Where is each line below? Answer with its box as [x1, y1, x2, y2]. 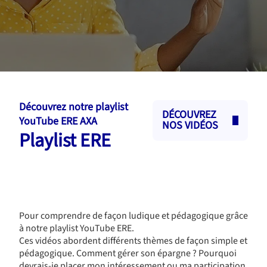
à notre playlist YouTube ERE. [19, 222, 134, 235]
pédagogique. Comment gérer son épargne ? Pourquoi [19, 247, 237, 260]
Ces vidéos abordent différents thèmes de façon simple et [19, 234, 247, 247]
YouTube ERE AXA [19, 114, 97, 129]
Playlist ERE [19, 127, 111, 154]
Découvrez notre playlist [19, 100, 128, 114]
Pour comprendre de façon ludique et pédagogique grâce [19, 209, 248, 222]
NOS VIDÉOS [162, 118, 218, 133]
